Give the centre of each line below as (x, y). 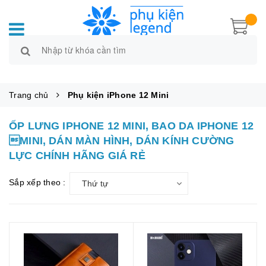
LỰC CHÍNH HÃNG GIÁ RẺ (77, 155)
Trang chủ (29, 95)
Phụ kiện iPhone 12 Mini (118, 95)
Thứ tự (95, 183)
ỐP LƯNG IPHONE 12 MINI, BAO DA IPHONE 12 (132, 126)
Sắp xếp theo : (37, 182)
